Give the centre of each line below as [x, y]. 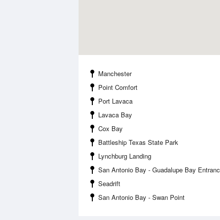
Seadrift [109, 183]
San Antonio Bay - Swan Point [141, 197]
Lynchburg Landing [125, 156]
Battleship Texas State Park [138, 142]
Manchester [115, 73]
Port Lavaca [115, 101]
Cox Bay [110, 128]
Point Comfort [118, 87]
